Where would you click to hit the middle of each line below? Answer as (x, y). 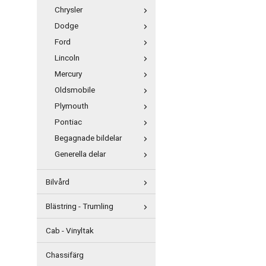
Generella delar (80, 154)
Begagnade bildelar (88, 138)
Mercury (68, 74)
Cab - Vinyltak (70, 231)
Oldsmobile (75, 90)
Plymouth (72, 106)
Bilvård (58, 182)
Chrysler (69, 10)
